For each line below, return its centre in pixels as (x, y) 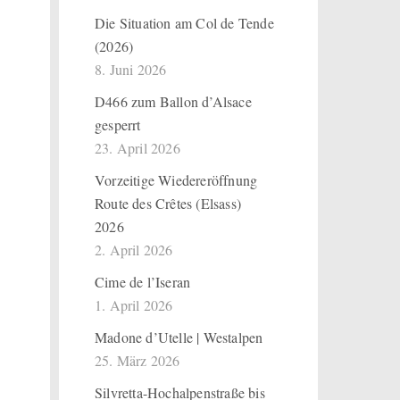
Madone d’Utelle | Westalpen (179, 337)
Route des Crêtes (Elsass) (168, 203)
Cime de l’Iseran (143, 282)
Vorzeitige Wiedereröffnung (176, 180)
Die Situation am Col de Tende (184, 23)
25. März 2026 (137, 360)
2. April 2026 (134, 250)
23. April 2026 (137, 148)
